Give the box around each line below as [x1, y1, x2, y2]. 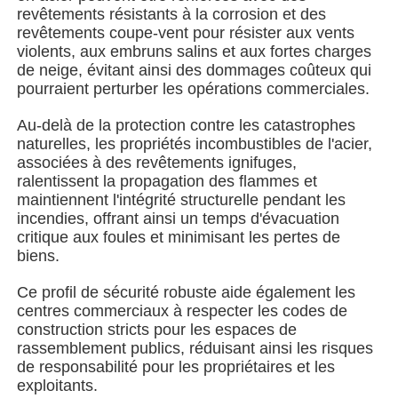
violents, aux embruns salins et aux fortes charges [17, 42, 372, 60]
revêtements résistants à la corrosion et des [17, 4, 327, 23]
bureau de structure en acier [31, 376, 219, 394]
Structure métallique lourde [31, 263, 211, 281]
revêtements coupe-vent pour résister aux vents [17, 23, 355, 42]
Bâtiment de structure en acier [31, 38, 233, 56]
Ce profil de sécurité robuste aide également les [17, 283, 356, 301]
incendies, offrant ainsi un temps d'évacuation [17, 209, 340, 227]
